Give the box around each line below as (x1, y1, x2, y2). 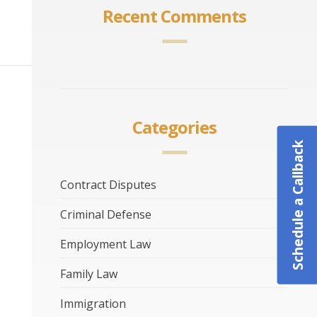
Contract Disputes (60, 177, 156, 193)
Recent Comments (102, 4, 247, 28)
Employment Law (60, 236, 151, 253)
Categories (132, 115, 217, 139)
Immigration (60, 296, 126, 312)
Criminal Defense (60, 207, 151, 223)
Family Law (60, 266, 117, 282)
